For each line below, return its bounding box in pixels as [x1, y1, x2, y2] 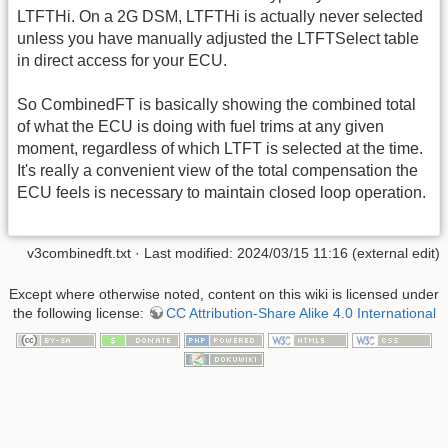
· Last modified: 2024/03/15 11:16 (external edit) [131, 244, 440, 261]
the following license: [12, 304, 148, 321]
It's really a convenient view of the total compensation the [17, 162, 418, 180]
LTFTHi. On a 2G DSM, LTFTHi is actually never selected [17, 7, 423, 25]
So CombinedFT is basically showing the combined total [17, 96, 416, 114]
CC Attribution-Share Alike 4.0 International [165, 304, 436, 321]
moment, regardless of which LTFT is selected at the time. [17, 140, 423, 158]
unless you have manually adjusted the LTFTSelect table [17, 29, 419, 47]
